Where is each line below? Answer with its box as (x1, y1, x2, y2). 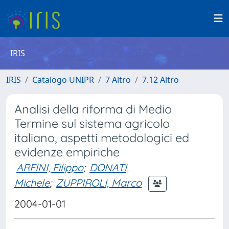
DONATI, (89, 161, 129, 174)
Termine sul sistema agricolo (14, 116, 170, 131)
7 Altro (105, 74, 131, 85)
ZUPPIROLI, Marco (56, 176, 142, 189)
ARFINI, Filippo (16, 161, 83, 174)
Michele (14, 176, 50, 189)
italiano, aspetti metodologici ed (14, 130, 189, 145)
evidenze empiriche (14, 145, 120, 159)
